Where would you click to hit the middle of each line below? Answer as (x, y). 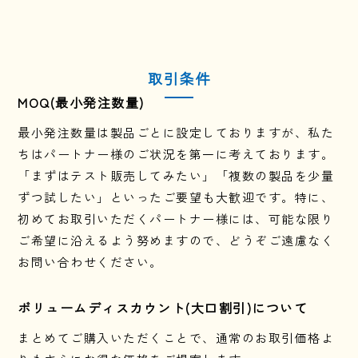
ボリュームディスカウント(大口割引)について (163, 307)
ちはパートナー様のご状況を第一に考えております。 (176, 153)
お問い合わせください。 (90, 261)
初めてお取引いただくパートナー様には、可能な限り (176, 218)
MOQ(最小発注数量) (81, 102)
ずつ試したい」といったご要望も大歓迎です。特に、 (176, 197)
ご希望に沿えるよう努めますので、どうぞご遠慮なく (176, 240)
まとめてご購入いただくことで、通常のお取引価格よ (176, 337)
